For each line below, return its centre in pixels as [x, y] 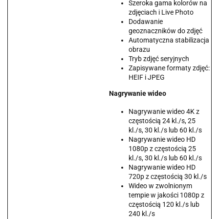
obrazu [139, 50]
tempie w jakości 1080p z [166, 195]
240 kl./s [142, 214]
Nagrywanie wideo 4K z [164, 112]
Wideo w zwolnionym [160, 186]
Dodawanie [146, 22]
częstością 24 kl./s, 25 [162, 121]
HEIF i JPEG [147, 77]
